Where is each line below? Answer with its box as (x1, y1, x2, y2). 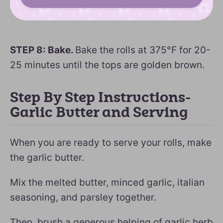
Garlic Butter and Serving (10, 104, 188, 121)
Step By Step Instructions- (10, 89, 191, 106)
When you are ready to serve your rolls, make (10, 136, 212, 148)
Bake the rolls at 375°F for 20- (75, 44, 211, 56)
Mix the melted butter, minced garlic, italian (10, 176, 205, 188)
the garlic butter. (10, 151, 84, 163)
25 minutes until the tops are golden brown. (10, 59, 205, 71)
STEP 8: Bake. (10, 44, 75, 56)
